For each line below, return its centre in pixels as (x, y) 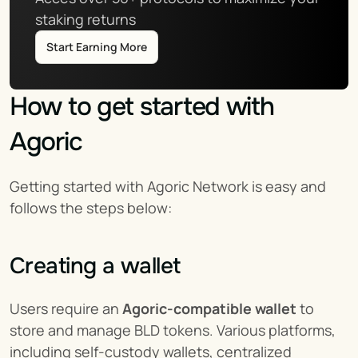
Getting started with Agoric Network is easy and (168, 186)
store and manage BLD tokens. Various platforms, (173, 330)
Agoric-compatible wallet (209, 308)
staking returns (86, 19)
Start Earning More (97, 47)
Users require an (66, 308)
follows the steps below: (91, 208)
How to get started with (142, 107)
